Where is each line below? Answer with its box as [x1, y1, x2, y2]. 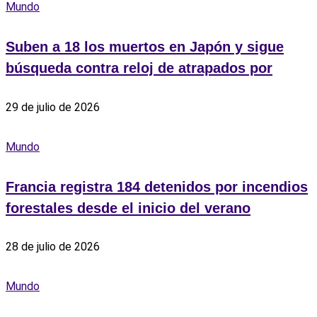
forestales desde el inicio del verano [6, 200, 250, 216]
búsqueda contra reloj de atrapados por [6, 59, 272, 76]
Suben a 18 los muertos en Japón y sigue [6, 38, 284, 54]
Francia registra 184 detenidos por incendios [6, 178, 308, 195]
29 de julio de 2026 [6, 100, 100, 114]
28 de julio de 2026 [6, 240, 100, 254]
